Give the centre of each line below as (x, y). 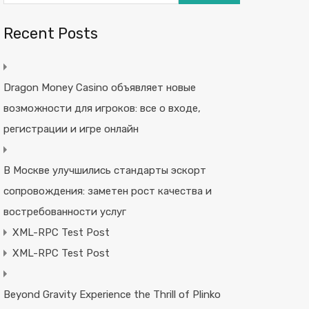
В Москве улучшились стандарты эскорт (104, 170)
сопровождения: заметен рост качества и (107, 191)
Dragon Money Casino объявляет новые (99, 88)
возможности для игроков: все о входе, (102, 108)
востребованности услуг (64, 212)
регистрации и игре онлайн (71, 129)
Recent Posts (50, 33)
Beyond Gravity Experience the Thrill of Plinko (112, 295)
